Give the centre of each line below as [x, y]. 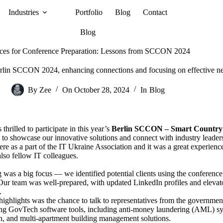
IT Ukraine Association [95, 147]
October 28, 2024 [102, 90]
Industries [24, 12]
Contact [155, 12]
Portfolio [89, 12]
